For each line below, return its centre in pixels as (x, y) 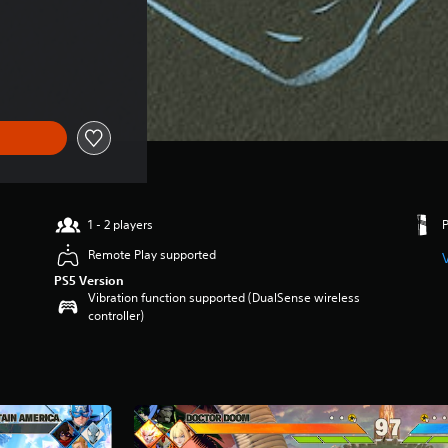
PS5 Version (89, 280)
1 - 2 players (121, 224)
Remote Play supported (152, 254)
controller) (116, 315)
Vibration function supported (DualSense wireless (224, 297)
